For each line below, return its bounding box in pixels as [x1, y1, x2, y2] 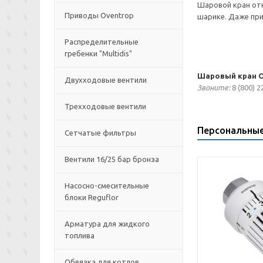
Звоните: [197, 83, 230, 92]
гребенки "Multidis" [65, 49, 132, 58]
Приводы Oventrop [65, 11, 134, 19]
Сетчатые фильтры [65, 129, 136, 137]
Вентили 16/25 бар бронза [65, 155, 159, 163]
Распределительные [65, 38, 139, 46]
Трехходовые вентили [65, 102, 146, 110]
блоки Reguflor [65, 193, 119, 201]
